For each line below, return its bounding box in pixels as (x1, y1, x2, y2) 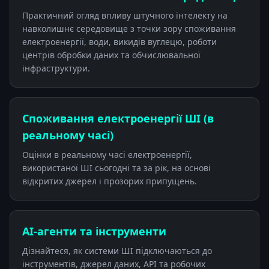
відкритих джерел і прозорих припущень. (22, 175, 197, 187)
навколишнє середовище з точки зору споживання (22, 22, 236, 34)
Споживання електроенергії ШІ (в (22, 110, 214, 125)
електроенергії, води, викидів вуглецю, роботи (22, 35, 217, 47)
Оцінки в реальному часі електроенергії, (22, 148, 192, 160)
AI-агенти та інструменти (22, 223, 166, 238)
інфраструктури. (22, 62, 90, 74)
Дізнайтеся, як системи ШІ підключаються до (22, 244, 212, 256)
